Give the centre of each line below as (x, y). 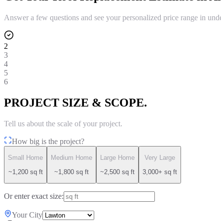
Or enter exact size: (34, 196)
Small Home (25, 158)
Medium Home (72, 158)
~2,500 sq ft (117, 172)
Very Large (160, 158)
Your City (27, 215)
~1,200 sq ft (25, 172)
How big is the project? (48, 141)
